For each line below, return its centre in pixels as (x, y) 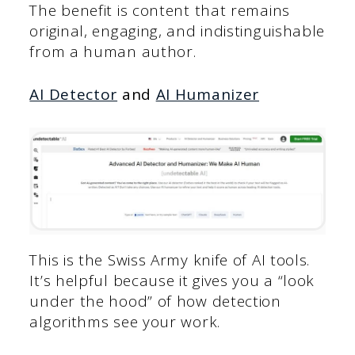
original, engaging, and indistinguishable (177, 31)
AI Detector (74, 95)
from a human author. (113, 51)
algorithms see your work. (125, 321)
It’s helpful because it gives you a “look (172, 280)
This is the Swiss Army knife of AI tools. (170, 260)
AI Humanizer (208, 95)
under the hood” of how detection (155, 301)
